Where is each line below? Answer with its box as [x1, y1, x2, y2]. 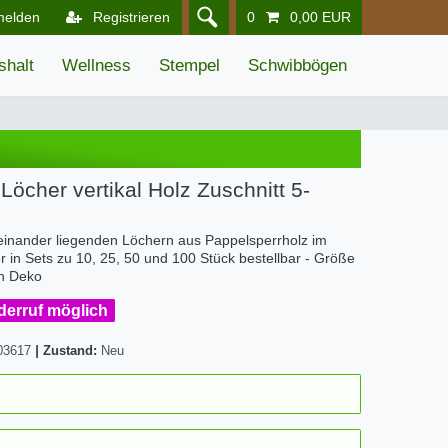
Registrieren [93, 9, 171, 25]
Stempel [159, 56, 220, 76]
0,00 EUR [289, 9, 351, 25]
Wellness [62, 56, 131, 76]
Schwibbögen [248, 56, 347, 76]
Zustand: [43, 343, 101, 358]
